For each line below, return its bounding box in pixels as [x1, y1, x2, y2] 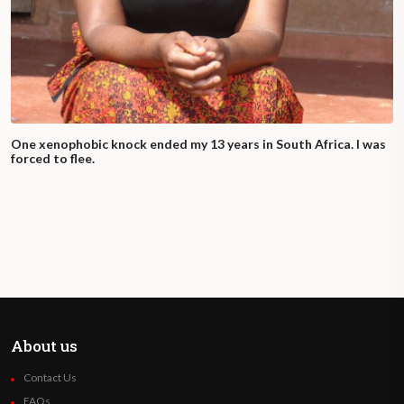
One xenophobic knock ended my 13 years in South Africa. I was [11, 136, 386, 152]
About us [11, 335, 78, 357]
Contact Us [23, 371, 77, 385]
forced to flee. [11, 151, 95, 167]
